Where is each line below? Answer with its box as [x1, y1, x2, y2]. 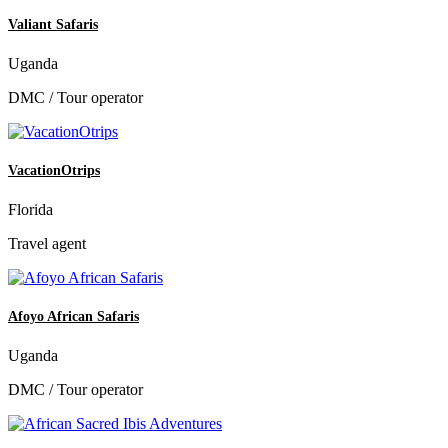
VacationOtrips [8, 162, 100, 178]
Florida [8, 201, 53, 219]
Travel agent [8, 235, 86, 253]
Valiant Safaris [8, 16, 98, 32]
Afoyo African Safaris [8, 309, 139, 325]
